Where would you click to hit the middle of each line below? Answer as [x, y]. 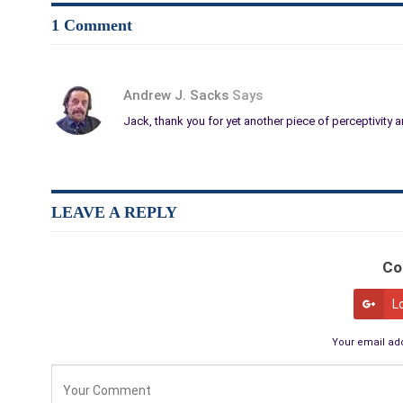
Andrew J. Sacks [178, 96]
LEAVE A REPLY [114, 213]
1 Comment [92, 26]
